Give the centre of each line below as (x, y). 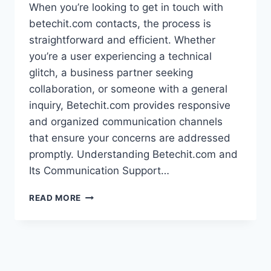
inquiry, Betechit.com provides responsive (130, 106)
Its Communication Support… (99, 171)
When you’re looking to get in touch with (126, 8)
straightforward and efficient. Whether (122, 40)
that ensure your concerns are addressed (130, 138)
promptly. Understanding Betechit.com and (133, 155)
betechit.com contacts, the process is (120, 24)
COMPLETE (105, 195)
